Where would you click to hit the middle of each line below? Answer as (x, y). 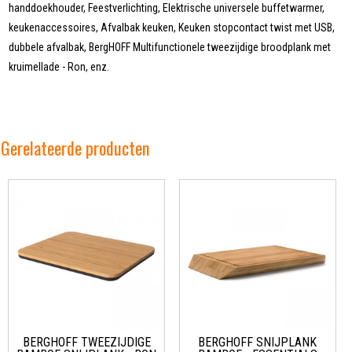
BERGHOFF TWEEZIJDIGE (86, 343)
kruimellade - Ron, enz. (59, 67)
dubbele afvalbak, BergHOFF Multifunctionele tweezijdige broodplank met (170, 48)
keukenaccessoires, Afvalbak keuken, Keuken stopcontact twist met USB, (172, 28)
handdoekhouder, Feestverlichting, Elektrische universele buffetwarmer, (167, 8)
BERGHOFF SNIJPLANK (258, 343)
